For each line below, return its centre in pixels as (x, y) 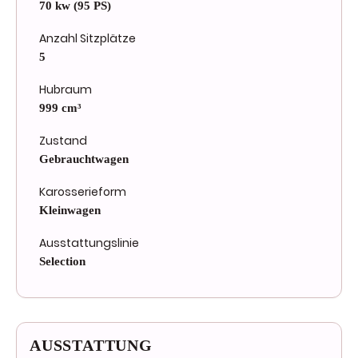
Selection (62, 262)
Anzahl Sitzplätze (88, 39)
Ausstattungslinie (89, 243)
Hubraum (66, 90)
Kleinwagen (70, 211)
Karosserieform (83, 192)
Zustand (63, 141)
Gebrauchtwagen (84, 159)
